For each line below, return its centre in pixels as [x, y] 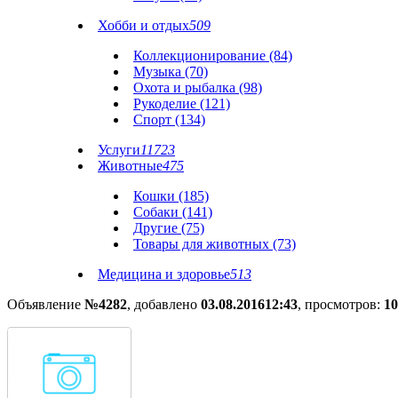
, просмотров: [341, 304]
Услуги [119, 150]
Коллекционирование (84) [213, 56]
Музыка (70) [171, 72]
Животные [130, 166]
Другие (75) [169, 228]
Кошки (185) [171, 196]
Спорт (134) [169, 119]
